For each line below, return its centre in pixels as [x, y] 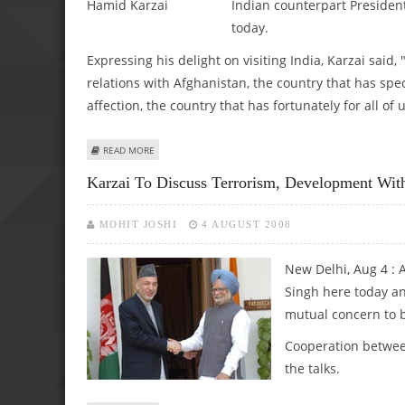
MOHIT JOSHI [138, 224]
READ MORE [129, 151]
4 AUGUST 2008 [247, 224]
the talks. [312, 369]
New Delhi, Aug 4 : [342, 268]
